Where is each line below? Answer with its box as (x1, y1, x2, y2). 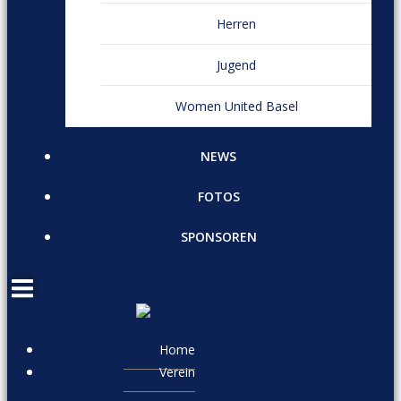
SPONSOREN (180, 228, 257, 246)
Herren (217, 15, 256, 33)
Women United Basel (175, 98, 298, 115)
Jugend (217, 56, 256, 74)
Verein (159, 363, 195, 381)
